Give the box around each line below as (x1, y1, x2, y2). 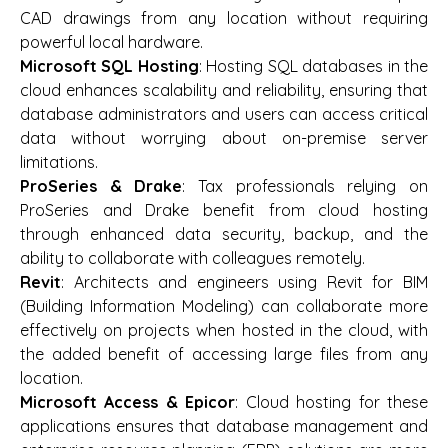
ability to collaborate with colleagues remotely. (20, 248, 365, 269)
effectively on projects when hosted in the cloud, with (20, 320, 428, 341)
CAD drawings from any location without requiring (20, 8, 428, 29)
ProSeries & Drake (20, 176, 183, 197)
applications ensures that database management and (20, 416, 428, 437)
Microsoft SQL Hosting (20, 56, 199, 77)
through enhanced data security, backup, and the (20, 224, 428, 245)
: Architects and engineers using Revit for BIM (61, 272, 428, 293)
